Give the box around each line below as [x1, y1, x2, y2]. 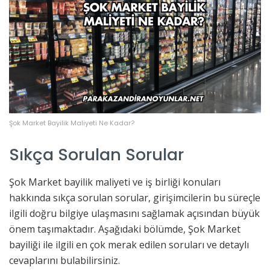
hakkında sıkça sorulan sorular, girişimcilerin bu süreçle [9, 190, 260, 204]
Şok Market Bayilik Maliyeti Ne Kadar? [9, 118, 134, 128]
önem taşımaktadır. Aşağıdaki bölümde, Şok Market [9, 222, 240, 236]
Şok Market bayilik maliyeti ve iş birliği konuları [9, 175, 221, 189]
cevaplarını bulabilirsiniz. [9, 253, 120, 267]
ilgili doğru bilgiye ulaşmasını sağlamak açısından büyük [9, 206, 260, 220]
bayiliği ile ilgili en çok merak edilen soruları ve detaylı [9, 237, 249, 251]
